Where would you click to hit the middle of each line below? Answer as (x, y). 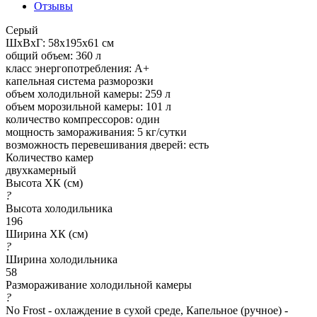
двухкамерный (41, 170)
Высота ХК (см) (44, 183)
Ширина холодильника (62, 259)
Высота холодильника (59, 208)
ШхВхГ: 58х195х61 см (60, 42)
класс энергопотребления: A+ (77, 68)
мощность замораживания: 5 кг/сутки (96, 132)
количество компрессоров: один (83, 119)
